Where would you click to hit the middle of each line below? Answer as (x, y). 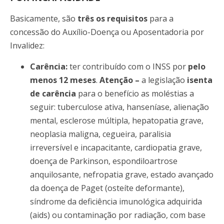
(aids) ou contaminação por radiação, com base (118, 215)
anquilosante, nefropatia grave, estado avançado (122, 174)
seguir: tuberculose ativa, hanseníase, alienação (119, 107)
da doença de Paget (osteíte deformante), (107, 188)
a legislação (164, 80)
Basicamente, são (44, 19)
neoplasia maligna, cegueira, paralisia (100, 134)
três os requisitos (112, 19)
